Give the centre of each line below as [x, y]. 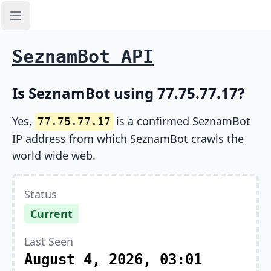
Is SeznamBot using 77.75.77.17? [128, 93]
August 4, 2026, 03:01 [113, 260]
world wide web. [54, 155]
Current [51, 214]
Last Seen [49, 241]
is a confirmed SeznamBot [182, 121]
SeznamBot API [83, 57]
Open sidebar [46, 22]
